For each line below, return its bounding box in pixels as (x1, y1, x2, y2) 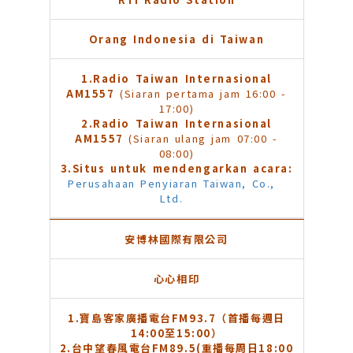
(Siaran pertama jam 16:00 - (120, 86, 287, 102)
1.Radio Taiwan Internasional (81, 71, 272, 87)
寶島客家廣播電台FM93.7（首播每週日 (80, 310, 285, 326)
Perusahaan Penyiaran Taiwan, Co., (68, 176, 275, 191)
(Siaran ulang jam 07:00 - (128, 131, 278, 147)
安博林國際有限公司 (124, 232, 229, 247)
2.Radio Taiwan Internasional (81, 116, 272, 132)
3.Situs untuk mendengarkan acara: (60, 161, 293, 176)
